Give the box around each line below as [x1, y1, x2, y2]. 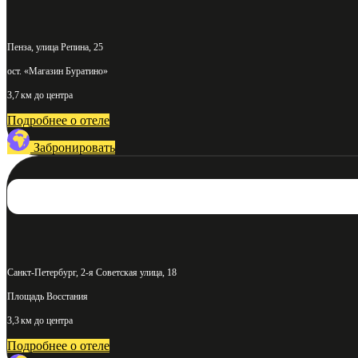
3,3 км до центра [7, 314, 73, 326]
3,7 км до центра [7, 89, 73, 101]
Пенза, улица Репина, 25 [7, 41, 103, 53]
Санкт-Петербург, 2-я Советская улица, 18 [7, 266, 177, 278]
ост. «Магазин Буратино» [7, 65, 108, 77]
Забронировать [34, 140, 115, 154]
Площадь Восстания [7, 290, 88, 302]
